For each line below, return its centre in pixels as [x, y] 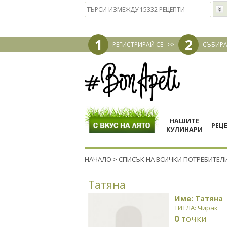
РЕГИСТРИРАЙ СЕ [138, 44]
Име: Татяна [199, 198]
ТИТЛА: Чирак [196, 208]
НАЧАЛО [98, 159]
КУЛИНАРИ [184, 129]
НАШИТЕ [184, 121]
